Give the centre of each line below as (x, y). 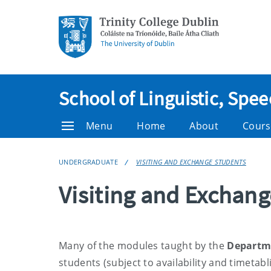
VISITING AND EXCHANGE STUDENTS (191, 162)
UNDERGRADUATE (88, 162)
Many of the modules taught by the (142, 246)
